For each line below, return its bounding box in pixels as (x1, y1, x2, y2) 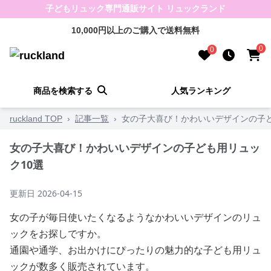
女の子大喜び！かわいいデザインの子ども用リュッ (10, 140, 260, 155)
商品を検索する (33, 86, 93, 96)
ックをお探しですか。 (10, 227, 106, 240)
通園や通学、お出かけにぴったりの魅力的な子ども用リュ (10, 243, 261, 256)
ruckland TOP (10, 114, 62, 123)
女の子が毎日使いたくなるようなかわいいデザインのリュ (10, 211, 261, 224)
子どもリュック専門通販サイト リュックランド (45, 4, 226, 13)
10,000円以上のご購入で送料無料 (71, 25, 200, 35)
